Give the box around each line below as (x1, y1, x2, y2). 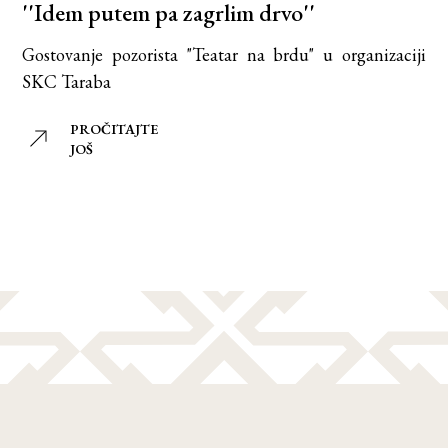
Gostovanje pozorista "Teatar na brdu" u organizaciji (22, 43, 426, 66)
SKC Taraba (22, 70, 112, 93)
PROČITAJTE (70, 120, 159, 138)
